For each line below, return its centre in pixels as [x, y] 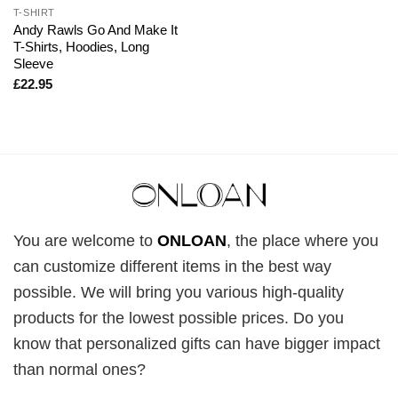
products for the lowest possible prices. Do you [179, 318]
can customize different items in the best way [172, 266]
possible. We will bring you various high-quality [179, 292]
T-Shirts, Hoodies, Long [81, 46]
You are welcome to [85, 240]
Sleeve [33, 63]
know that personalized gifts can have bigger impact [197, 343]
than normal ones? [80, 369]
